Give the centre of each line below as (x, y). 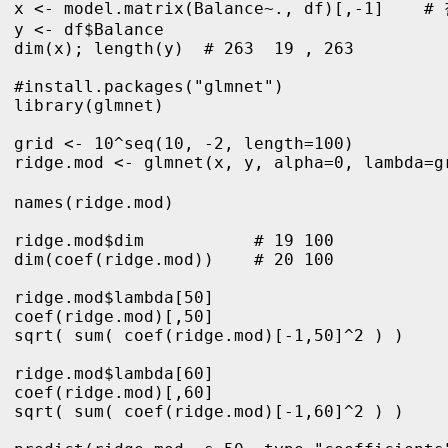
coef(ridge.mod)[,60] (114, 392)
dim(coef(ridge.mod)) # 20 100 (174, 259)
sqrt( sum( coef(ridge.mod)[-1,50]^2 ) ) (214, 335)
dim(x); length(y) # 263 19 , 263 (184, 48)
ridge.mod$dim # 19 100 (174, 240)
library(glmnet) (89, 105)
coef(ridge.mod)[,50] (114, 316)
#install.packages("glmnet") (149, 86)
